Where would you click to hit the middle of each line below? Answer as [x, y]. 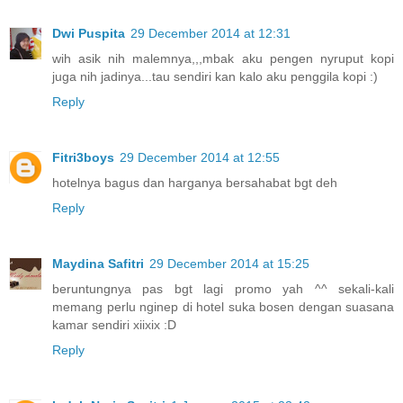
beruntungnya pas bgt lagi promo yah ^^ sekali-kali [223, 288]
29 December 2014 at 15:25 [229, 263]
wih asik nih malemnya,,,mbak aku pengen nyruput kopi [223, 58]
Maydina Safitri [98, 263]
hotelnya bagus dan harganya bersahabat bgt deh [195, 182]
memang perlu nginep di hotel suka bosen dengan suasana [223, 306]
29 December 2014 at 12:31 [210, 33]
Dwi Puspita [89, 33]
